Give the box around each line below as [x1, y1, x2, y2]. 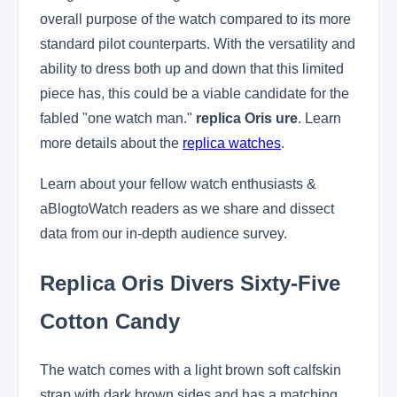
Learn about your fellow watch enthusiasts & [40, 175, 316, 191]
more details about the [40, 135, 183, 151]
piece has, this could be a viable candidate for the [40, 85, 349, 101]
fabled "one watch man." [40, 110, 196, 126]
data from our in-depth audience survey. [40, 225, 287, 241]
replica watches [183, 135, 281, 151]
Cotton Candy [40, 308, 180, 333]
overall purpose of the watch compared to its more [40, 11, 351, 27]
